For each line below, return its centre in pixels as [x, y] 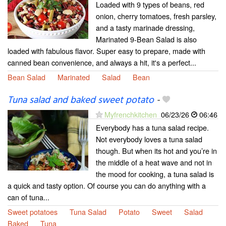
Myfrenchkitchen [131, 114]
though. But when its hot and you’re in [156, 151]
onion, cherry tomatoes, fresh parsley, [156, 16]
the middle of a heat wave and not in [154, 162]
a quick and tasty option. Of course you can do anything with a [107, 185]
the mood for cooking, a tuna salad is [155, 174]
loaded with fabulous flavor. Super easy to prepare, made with [106, 50]
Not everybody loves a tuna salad [149, 139]
